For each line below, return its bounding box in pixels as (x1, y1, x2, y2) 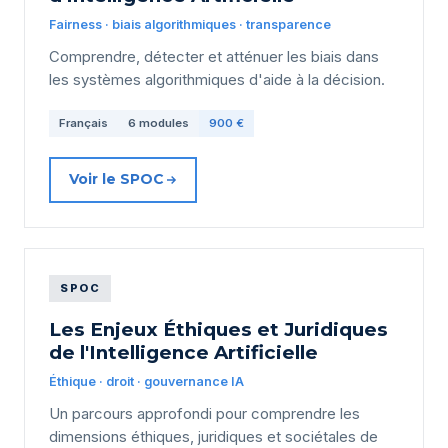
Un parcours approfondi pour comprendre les (49, 404, 360, 423)
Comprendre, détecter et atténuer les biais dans (49, 47, 379, 66)
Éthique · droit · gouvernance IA (49, 373, 244, 389)
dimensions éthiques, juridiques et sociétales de (49, 427, 378, 446)
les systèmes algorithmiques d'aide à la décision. (49, 70, 385, 89)
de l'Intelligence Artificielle (49, 340, 318, 364)
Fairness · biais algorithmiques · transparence (49, 16, 331, 32)
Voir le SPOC (68, 170, 164, 189)
